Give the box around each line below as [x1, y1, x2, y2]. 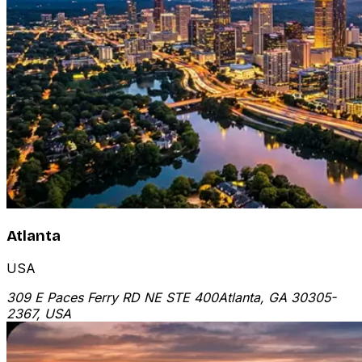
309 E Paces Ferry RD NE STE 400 [6, 288, 218, 305]
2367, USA [6, 305, 71, 322]
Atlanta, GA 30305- [218, 288, 336, 305]
